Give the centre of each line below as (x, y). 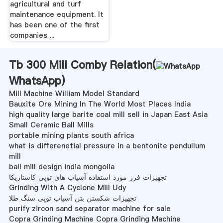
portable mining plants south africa (71, 135)
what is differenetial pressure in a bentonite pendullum (107, 146)
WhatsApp (35, 80)
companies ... (32, 35)
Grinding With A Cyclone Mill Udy (67, 187)
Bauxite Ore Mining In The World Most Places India (100, 104)
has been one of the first (55, 25)
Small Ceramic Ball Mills (51, 125)
